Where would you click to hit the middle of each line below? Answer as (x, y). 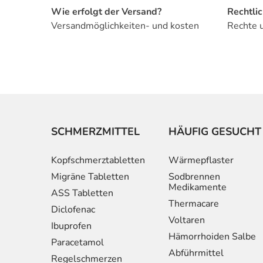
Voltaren (187, 220)
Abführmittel (196, 253)
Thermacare (194, 203)
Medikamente (198, 187)
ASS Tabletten (82, 193)
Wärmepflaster (201, 160)
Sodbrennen (194, 176)
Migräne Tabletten (90, 176)
